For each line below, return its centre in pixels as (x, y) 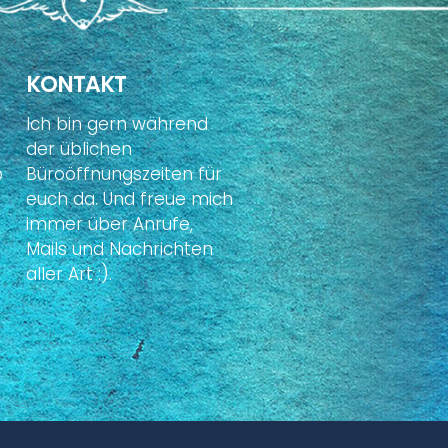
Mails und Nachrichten (119, 248)
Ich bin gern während (117, 123)
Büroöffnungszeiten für (124, 173)
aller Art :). (69, 273)
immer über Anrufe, (109, 223)
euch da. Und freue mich (129, 198)
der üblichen (79, 148)
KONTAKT (76, 85)
